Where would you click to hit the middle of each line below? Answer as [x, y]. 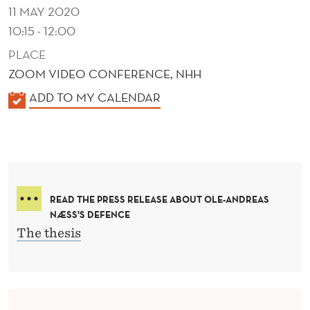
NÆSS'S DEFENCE [90, 214]
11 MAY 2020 [44, 11]
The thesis [49, 232]
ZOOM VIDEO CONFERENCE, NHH [105, 73]
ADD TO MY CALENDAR [95, 97]
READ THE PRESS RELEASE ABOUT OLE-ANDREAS [159, 199]
